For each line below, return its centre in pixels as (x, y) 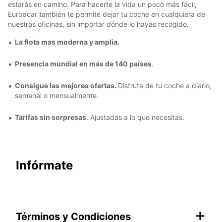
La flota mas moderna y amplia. (67, 42)
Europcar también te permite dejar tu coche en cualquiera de (107, 14)
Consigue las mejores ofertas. (66, 85)
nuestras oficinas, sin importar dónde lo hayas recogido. (98, 24)
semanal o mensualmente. (57, 95)
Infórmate (44, 165)
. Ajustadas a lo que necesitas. (135, 117)
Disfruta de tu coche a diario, (165, 85)
